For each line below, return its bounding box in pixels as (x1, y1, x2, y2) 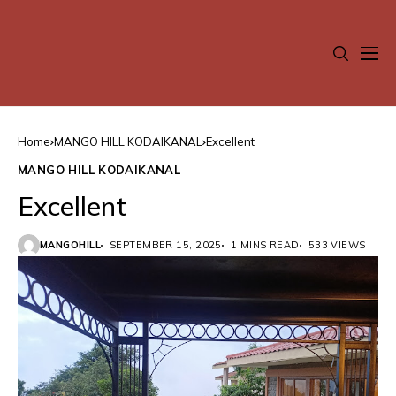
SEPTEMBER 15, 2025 (109, 239, 222, 251)
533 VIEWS (308, 239, 366, 251)
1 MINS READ (230, 239, 300, 251)
